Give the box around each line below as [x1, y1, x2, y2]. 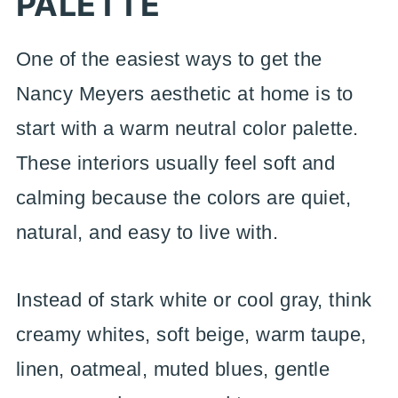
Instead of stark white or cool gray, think [15, 289, 372, 311]
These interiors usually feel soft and [15, 152, 336, 174]
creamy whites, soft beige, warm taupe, [15, 323, 367, 346]
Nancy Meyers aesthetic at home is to [15, 83, 354, 105]
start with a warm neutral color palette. [15, 117, 359, 139]
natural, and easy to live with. [15, 221, 279, 243]
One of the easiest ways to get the [15, 48, 322, 70]
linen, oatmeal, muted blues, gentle [15, 358, 330, 380]
